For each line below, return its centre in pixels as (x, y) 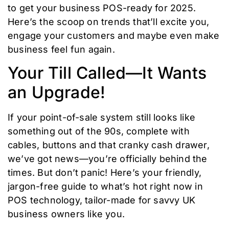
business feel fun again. (61, 50)
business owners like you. (66, 214)
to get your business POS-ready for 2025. (102, 8)
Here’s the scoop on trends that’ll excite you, (109, 22)
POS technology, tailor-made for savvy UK (102, 200)
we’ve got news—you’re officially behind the (108, 159)
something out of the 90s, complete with (99, 131)
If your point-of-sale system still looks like (102, 118)
